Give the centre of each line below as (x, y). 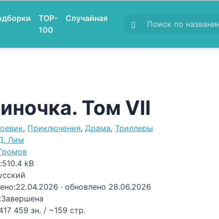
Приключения (54, 128)
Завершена (22, 198)
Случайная (87, 18)
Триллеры (134, 128)
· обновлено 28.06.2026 (106, 187)
